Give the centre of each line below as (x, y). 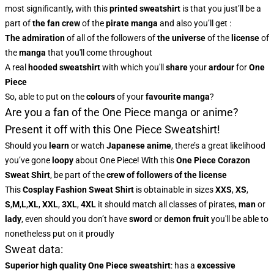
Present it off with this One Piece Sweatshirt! (113, 129)
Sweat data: (35, 249)
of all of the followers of (111, 38)
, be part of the (78, 175)
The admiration (35, 38)
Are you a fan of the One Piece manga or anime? (122, 112)
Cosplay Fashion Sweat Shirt (78, 190)
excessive (216, 265)
